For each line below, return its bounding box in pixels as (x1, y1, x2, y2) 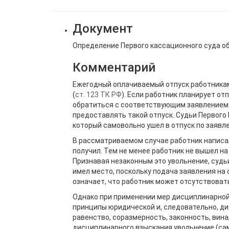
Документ (73, 21, 133, 36)
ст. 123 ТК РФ (75, 90, 122, 99)
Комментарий (73, 60, 155, 75)
